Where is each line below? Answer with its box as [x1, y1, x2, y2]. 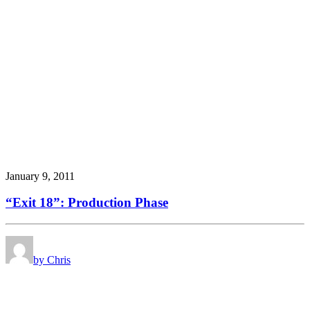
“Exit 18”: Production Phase [6, 195, 168, 210]
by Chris [33, 254, 71, 266]
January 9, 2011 [6, 170, 75, 182]
